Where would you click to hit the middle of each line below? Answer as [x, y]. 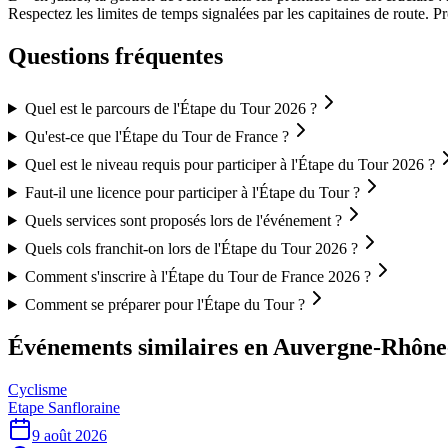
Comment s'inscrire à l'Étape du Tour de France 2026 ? [197, 276]
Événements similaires [123, 346]
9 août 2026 [69, 435]
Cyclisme [37, 389]
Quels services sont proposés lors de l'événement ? [183, 220]
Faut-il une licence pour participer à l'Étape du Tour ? [192, 192]
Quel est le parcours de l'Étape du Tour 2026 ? [170, 108]
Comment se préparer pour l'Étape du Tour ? [164, 304]
